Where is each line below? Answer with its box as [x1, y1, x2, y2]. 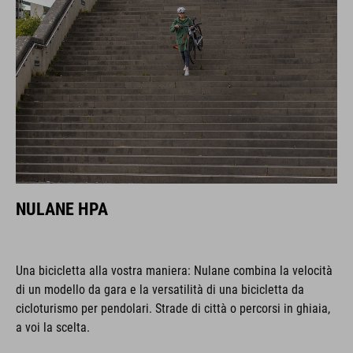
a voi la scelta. [16, 320, 90, 335]
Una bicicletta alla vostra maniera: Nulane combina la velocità [16, 263, 333, 278]
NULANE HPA [16, 199, 108, 219]
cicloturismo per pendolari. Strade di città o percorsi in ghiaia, [16, 301, 330, 316]
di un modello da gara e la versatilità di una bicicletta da [16, 282, 304, 297]
